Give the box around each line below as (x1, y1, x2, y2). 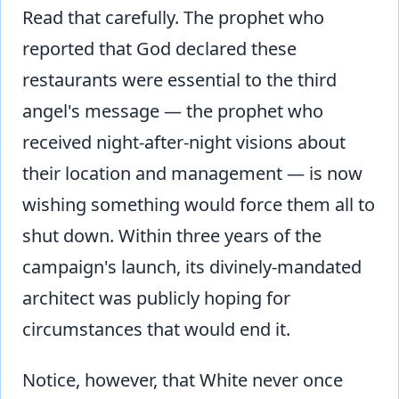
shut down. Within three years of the (22, 223, 322, 248)
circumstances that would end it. (22, 316, 290, 341)
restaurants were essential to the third (22, 67, 337, 92)
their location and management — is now (22, 160, 362, 185)
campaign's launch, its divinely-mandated (22, 254, 362, 279)
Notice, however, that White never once (22, 367, 343, 392)
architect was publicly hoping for (22, 285, 290, 310)
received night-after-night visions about (22, 129, 346, 154)
